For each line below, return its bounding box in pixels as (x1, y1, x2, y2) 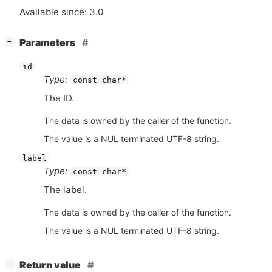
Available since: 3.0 (19, 6, 103, 18)
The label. (44, 184, 87, 196)
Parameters (19, 37, 77, 49)
